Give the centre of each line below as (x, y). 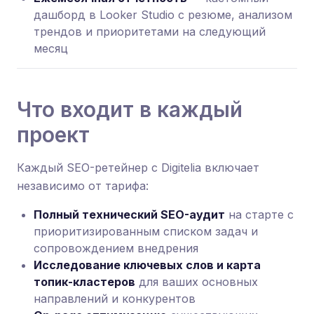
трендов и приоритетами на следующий (150, 32)
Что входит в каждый (130, 109)
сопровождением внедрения (116, 248)
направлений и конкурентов (115, 299)
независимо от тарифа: (83, 186)
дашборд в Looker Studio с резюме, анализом (163, 15)
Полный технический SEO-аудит (129, 214)
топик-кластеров (84, 282)
